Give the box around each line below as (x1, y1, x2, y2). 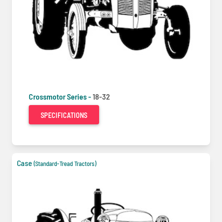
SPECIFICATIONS (41, 111, 87, 119)
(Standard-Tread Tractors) (34, 160, 96, 167)
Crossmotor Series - (29, 92, 93, 101)
